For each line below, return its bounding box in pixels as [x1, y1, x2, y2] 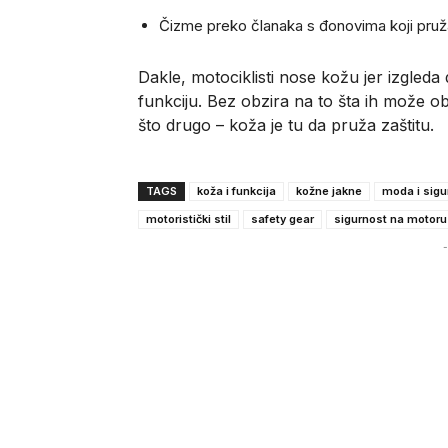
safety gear [251, 211, 314, 226]
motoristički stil [146, 211, 231, 226]
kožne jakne [296, 183, 362, 198]
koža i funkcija [197, 183, 276, 198]
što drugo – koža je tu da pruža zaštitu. [138, 114, 434, 135]
